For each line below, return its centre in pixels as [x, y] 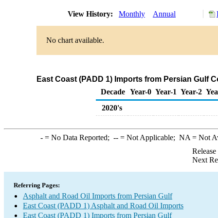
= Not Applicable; [148, 137]
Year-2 [191, 92]
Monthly [132, 14]
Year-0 [141, 92]
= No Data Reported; [78, 137]
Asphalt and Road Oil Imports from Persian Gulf [98, 196]
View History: [91, 14]
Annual [164, 14]
